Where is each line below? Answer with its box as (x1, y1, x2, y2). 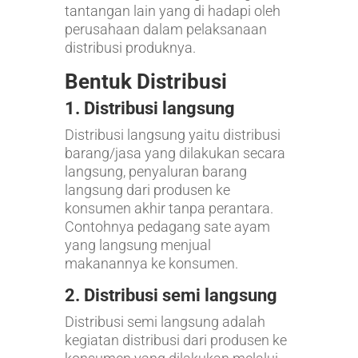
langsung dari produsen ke (64, 181, 230, 198)
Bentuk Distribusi (64, 69, 227, 93)
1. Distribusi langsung (64, 97, 235, 118)
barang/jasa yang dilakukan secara (64, 144, 285, 161)
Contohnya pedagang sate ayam (64, 217, 270, 235)
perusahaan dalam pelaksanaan (64, 20, 267, 38)
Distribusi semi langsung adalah (64, 312, 265, 330)
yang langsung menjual (64, 236, 211, 253)
